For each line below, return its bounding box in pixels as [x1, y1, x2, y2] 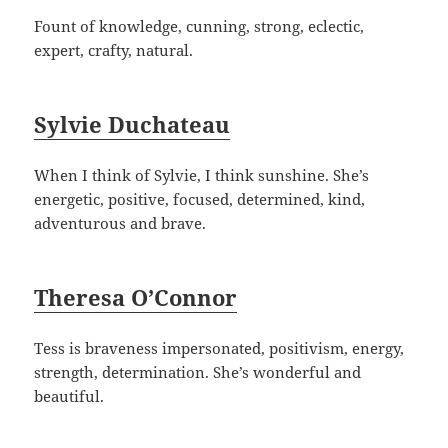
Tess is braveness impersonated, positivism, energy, [34, 337, 405, 358]
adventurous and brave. [34, 212, 207, 233]
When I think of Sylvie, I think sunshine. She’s [34, 164, 370, 185]
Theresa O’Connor [34, 281, 238, 312]
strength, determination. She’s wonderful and [34, 361, 362, 382]
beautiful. [34, 385, 105, 406]
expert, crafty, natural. [34, 39, 194, 60]
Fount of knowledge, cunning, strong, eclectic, [34, 15, 365, 36]
